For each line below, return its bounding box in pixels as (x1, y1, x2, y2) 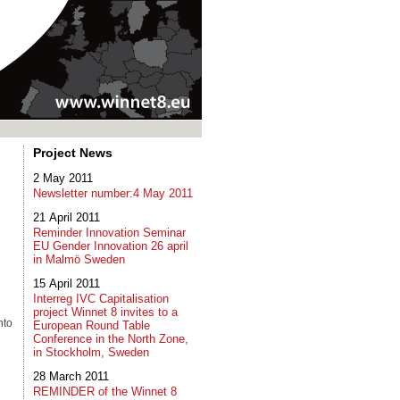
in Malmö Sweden (33, 253, 125, 266)
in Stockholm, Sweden (33, 346, 149, 359)
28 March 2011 (33, 370, 109, 383)
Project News (33, 146, 112, 160)
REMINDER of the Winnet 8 (33, 385, 177, 398)
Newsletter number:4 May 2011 (33, 187, 193, 200)
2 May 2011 (33, 171, 93, 185)
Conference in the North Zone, (33, 332, 188, 346)
